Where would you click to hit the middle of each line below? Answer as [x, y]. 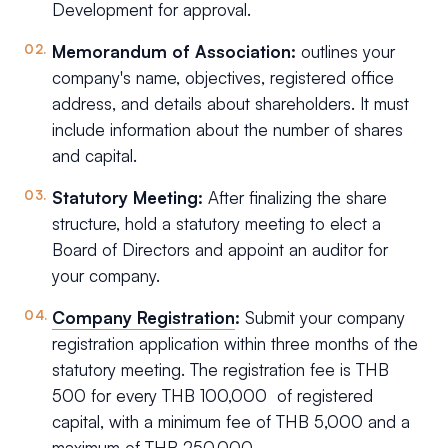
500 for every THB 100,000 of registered [212, 396]
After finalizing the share [297, 198]
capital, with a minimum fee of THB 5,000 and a [231, 422]
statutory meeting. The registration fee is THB [220, 370]
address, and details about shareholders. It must [230, 104]
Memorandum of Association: [176, 52]
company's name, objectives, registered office [223, 78]
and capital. [97, 156]
